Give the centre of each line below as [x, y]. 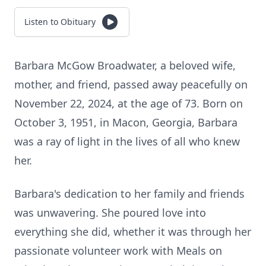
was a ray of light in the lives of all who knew [127, 141]
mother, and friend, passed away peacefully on [131, 84]
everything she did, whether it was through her [133, 232]
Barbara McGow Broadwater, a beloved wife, [125, 65]
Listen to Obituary [60, 22]
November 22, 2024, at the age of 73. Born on [129, 103]
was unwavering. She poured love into [110, 213]
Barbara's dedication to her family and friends [129, 194]
